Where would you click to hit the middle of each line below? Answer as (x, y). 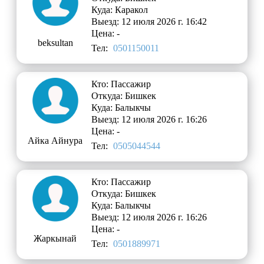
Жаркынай (55, 239)
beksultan (55, 43)
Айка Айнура (55, 141)
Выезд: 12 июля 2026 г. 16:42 (149, 22)
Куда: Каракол (120, 10)
